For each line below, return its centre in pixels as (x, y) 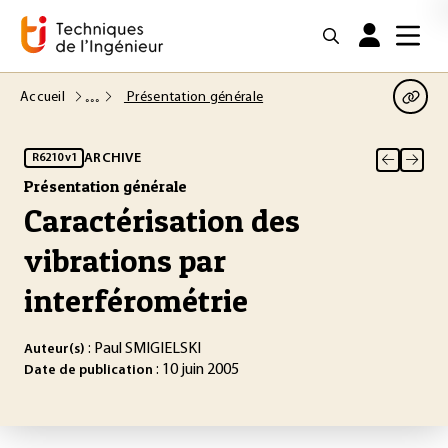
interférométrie (136, 300)
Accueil (44, 97)
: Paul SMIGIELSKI (143, 349)
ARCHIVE (112, 158)
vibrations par (125, 260)
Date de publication (88, 370)
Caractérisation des (162, 220)
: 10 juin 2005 (196, 370)
